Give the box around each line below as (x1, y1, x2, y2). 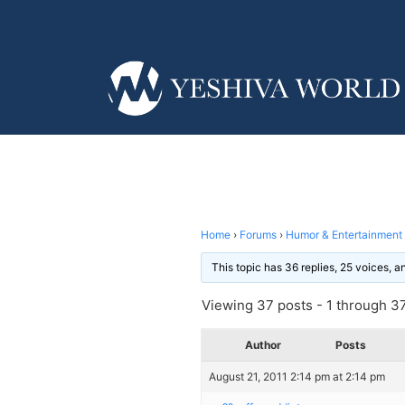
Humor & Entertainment (286, 227, 402, 241)
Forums (240, 227, 277, 241)
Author (245, 337, 281, 352)
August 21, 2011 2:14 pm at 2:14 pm (209, 369, 385, 383)
